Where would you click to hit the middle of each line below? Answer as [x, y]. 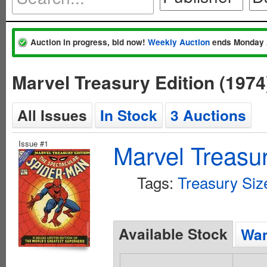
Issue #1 [33, 143]
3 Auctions [208, 115]
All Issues [52, 115]
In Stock [129, 115]
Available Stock [173, 234]
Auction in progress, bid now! [89, 42]
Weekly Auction [179, 42]
